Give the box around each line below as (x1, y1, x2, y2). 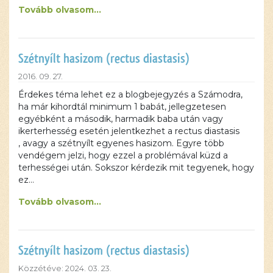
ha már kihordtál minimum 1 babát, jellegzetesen (18, 101, 226, 112)
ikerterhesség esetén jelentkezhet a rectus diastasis (18, 125, 239, 136)
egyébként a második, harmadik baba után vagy (18, 113, 223, 124)
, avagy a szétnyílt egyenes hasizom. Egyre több (18, 137, 224, 149)
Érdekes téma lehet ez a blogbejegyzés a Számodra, (18, 88, 243, 100)
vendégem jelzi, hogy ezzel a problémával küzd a (18, 149, 228, 161)
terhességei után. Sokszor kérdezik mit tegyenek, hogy (18, 161, 254, 173)
